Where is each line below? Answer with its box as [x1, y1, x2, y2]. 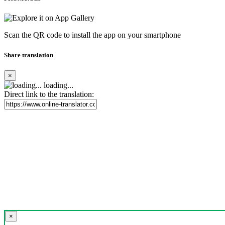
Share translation [4, 51, 53, 59]
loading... [42, 80, 73, 89]
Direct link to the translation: [4, 89, 94, 98]
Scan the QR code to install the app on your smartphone [4, 31, 181, 40]
